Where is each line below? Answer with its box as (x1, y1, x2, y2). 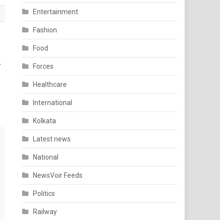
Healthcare (33, 81, 67, 88)
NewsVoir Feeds (33, 171, 83, 179)
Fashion (33, 26, 57, 34)
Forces (33, 62, 54, 70)
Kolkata (33, 117, 56, 125)
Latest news (33, 135, 71, 143)
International (33, 99, 73, 107)
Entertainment (33, 8, 79, 16)
